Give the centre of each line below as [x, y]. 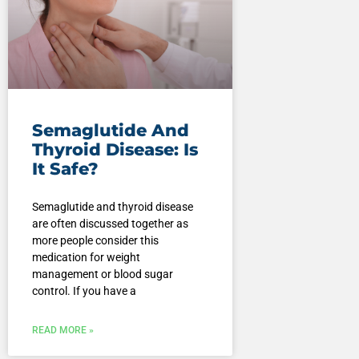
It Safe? [65, 169]
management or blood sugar [102, 274]
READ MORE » [63, 331]
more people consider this [95, 241]
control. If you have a [84, 291]
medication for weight [86, 258]
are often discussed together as [110, 224]
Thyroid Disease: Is [115, 150]
